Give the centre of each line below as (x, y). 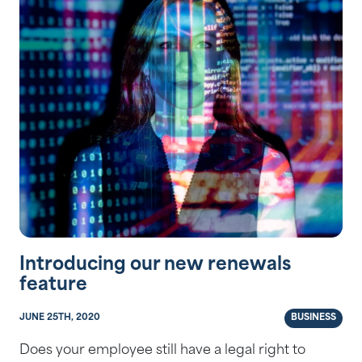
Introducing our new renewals (155, 266)
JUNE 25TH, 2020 (60, 318)
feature (53, 286)
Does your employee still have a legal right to (162, 351)
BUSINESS (314, 318)
